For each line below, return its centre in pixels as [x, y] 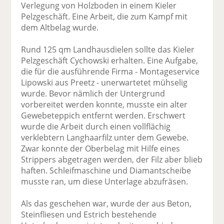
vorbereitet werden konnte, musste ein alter [104, 105]
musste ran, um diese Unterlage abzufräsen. [105, 182]
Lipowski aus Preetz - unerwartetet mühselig [104, 83]
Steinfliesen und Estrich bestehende [89, 215]
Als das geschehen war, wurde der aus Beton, [106, 204]
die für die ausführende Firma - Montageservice [110, 72]
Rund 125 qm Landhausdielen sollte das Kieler [108, 50]
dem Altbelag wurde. [60, 28]
